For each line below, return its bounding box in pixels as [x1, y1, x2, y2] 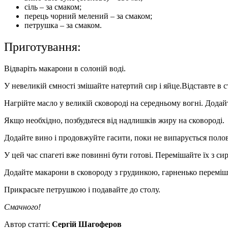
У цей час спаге [4, 150, 59, 159]
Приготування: [4, 40, 81, 53]
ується [185, 133, 207, 142]
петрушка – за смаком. [24, 20, 102, 30]
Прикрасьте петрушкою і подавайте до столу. [4, 185, 160, 194]
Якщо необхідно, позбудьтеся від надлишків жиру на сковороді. [4, 116, 224, 125]
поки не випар [132, 133, 185, 142]
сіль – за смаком [24, 2, 79, 11]
